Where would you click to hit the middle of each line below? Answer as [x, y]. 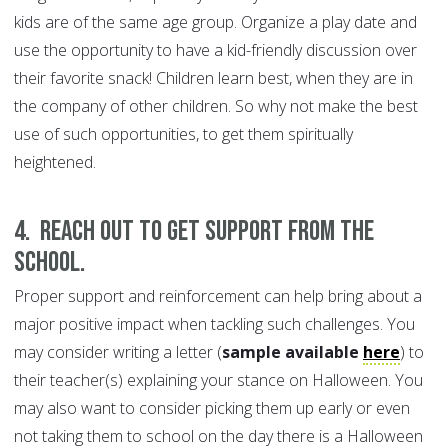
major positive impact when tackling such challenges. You [214, 324]
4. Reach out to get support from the [194, 232]
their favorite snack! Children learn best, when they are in [213, 78]
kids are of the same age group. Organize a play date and [215, 22]
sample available [292, 352]
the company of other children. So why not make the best [216, 106]
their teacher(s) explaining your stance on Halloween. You [218, 380]
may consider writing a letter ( [118, 352]
